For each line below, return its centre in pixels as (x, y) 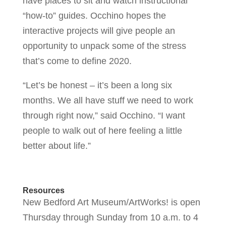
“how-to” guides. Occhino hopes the (94, 15)
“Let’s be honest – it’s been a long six (97, 85)
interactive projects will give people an (99, 31)
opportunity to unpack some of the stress (104, 46)
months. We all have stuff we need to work (108, 100)
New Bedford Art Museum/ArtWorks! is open (111, 202)
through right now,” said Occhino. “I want (104, 115)
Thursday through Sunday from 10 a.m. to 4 (110, 217)
